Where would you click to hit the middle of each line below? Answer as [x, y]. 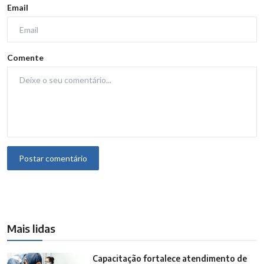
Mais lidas [31, 228]
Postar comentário [53, 159]
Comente [25, 58]
